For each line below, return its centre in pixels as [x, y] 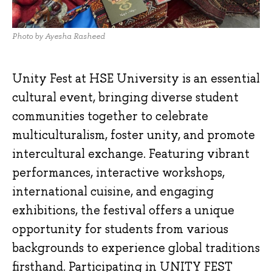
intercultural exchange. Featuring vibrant [131, 153]
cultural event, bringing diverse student [125, 97]
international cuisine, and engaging [113, 191]
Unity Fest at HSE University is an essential [136, 78]
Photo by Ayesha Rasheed [59, 36]
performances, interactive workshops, [118, 172]
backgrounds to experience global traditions [136, 247]
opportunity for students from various [120, 229]
